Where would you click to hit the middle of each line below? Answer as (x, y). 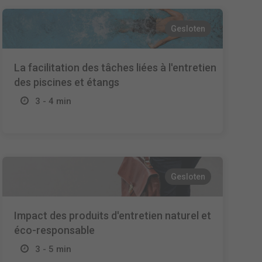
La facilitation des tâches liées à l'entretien (116, 68)
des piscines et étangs (67, 82)
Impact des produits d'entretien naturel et (113, 216)
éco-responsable (55, 230)
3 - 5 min (54, 249)
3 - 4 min (54, 101)
